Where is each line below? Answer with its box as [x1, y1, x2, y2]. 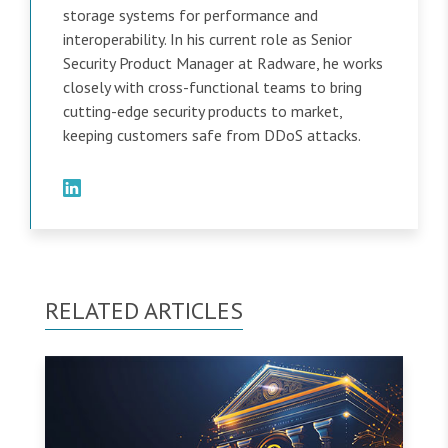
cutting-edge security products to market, [63, 101, 342, 122]
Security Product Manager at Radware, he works [63, 53, 383, 74]
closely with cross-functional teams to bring [63, 77, 362, 98]
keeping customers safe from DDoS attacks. [63, 125, 361, 146]
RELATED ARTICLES [45, 295, 243, 327]
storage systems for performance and [63, 5, 318, 26]
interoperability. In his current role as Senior [63, 29, 352, 50]
